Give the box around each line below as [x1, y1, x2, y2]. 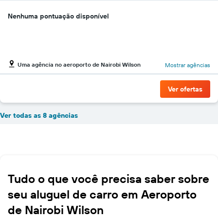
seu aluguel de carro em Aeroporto [8, 187, 197, 201]
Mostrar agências [165, 61, 210, 69]
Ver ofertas [168, 85, 202, 93]
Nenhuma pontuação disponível [8, 12, 109, 20]
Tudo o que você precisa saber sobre [8, 171, 209, 186]
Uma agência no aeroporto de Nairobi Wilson [18, 60, 141, 68]
